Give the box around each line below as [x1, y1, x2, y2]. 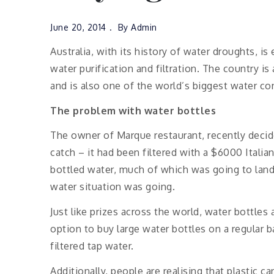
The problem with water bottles [50, 104, 216, 117]
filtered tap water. [50, 240, 134, 253]
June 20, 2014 [50, 22, 106, 32]
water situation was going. [50, 180, 175, 193]
